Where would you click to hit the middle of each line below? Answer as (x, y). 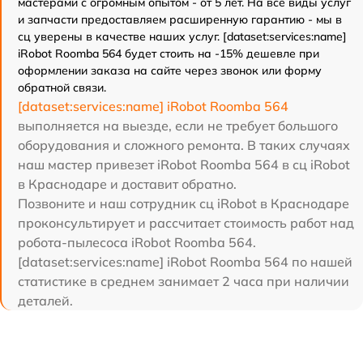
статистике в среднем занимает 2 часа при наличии (184, 282)
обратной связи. (62, 88)
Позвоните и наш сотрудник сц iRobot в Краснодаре (184, 204)
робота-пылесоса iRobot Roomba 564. (137, 243)
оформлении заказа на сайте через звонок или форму (170, 71)
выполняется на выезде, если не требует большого (178, 126)
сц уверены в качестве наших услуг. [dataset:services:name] (182, 37)
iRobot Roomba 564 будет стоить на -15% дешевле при (169, 54)
